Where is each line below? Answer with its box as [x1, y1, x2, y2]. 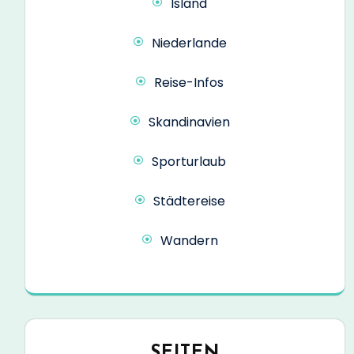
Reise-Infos [154, 73, 224, 92]
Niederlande [151, 34, 227, 53]
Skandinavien [148, 113, 230, 132]
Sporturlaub [152, 153, 226, 171]
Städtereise [153, 192, 225, 211]
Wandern [160, 232, 218, 250]
